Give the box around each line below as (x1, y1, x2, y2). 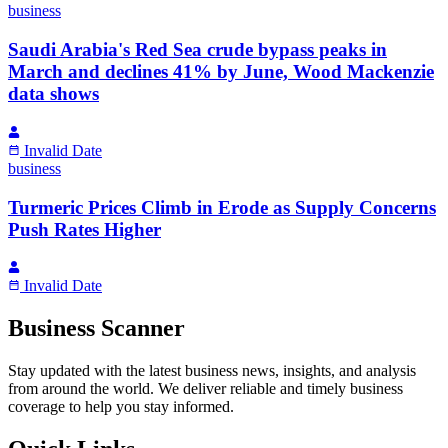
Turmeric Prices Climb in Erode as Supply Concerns (8, 196, 436, 218)
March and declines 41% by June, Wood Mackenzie (8, 61, 434, 83)
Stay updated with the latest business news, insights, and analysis (8, 362, 416, 380)
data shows (8, 83, 99, 105)
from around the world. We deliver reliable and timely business (8, 380, 403, 398)
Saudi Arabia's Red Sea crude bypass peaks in (8, 39, 387, 61)
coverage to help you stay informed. (8, 398, 234, 416)
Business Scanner (8, 315, 185, 342)
